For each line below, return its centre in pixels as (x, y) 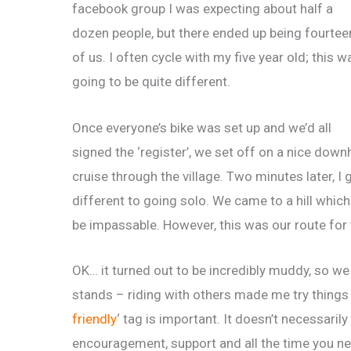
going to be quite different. (151, 82)
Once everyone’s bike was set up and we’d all (202, 127)
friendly (94, 318)
